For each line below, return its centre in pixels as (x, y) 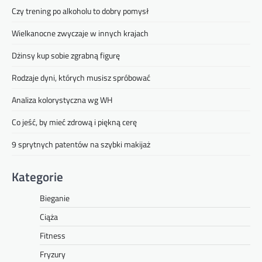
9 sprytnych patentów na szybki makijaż (81, 144)
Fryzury (53, 254)
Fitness (53, 236)
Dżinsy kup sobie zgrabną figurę (66, 56)
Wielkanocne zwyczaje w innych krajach (80, 33)
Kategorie (37, 177)
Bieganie (55, 198)
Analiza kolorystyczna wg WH (62, 100)
